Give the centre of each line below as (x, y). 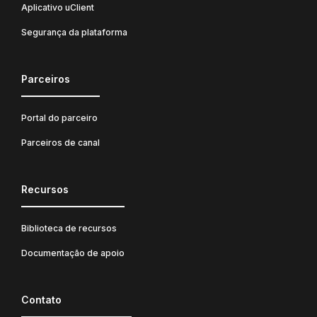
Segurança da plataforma (74, 32)
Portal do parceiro (59, 117)
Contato (41, 299)
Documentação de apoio (73, 253)
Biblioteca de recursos (69, 228)
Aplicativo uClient (58, 7)
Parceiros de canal (60, 142)
